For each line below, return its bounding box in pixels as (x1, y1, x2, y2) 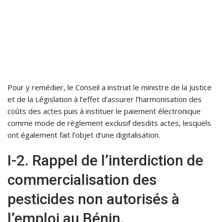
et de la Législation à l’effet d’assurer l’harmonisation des (7, 94, 202, 105)
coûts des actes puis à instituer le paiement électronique (7, 106, 201, 116)
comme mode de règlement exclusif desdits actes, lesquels (7, 118, 211, 128)
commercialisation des (7, 171, 157, 189)
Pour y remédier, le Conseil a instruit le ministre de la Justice (7, 82, 212, 93)
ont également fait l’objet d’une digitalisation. (7, 130, 160, 140)
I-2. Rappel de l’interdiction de (7, 152, 203, 169)
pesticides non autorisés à (7, 190, 179, 208)
